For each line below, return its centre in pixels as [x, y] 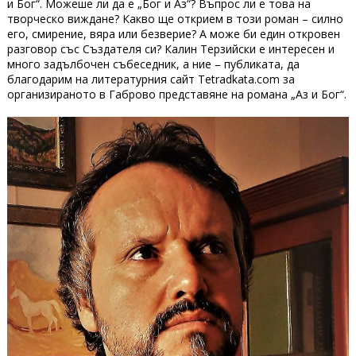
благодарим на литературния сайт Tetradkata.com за [151, 79]
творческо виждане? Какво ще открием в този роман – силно [175, 18]
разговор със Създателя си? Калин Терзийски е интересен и [170, 48]
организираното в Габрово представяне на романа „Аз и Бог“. [176, 94]
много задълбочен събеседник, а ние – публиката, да [153, 64]
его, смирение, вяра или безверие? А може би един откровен [173, 33]
